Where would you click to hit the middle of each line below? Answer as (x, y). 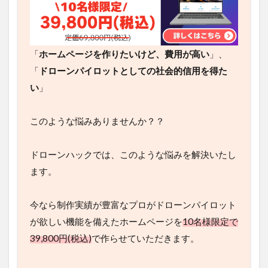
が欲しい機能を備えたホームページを (106, 221)
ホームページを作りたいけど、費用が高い (124, 54)
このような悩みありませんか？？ (97, 121)
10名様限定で (210, 221)
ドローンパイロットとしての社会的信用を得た (133, 70)
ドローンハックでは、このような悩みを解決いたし (133, 154)
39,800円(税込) (61, 238)
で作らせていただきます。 (145, 238)
